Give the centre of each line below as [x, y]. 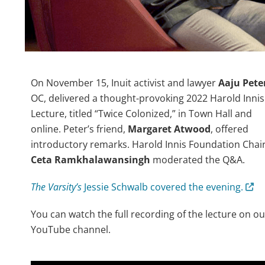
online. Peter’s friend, [78, 129]
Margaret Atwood [168, 129]
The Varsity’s [57, 187]
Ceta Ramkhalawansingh [91, 160]
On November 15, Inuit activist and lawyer [125, 83]
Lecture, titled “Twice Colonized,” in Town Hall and [141, 114]
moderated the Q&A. [199, 160]
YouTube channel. [72, 230]
